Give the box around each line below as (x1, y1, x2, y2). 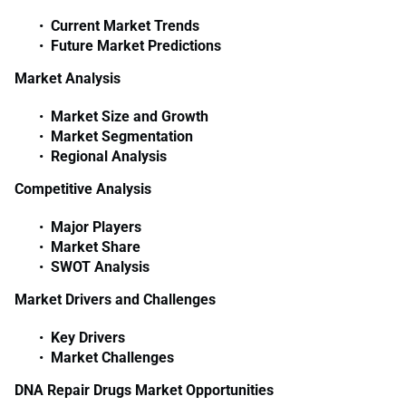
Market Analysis (14, 70, 121, 88)
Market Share (51, 238, 140, 256)
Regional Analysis (51, 148, 167, 166)
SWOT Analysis (51, 258, 150, 276)
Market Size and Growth (51, 108, 208, 126)
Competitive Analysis (14, 180, 151, 198)
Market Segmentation (51, 128, 193, 146)
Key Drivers (51, 329, 125, 347)
